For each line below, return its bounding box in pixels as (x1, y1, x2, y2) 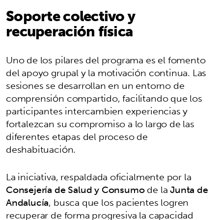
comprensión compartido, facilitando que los (6, 90, 202, 107)
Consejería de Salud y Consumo (6, 181, 145, 198)
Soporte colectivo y (6, 3, 136, 28)
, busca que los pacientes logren (49, 194, 189, 211)
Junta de (170, 181, 208, 198)
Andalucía (6, 194, 49, 211)
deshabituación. (6, 141, 76, 158)
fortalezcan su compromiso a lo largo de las (6, 115, 194, 133)
